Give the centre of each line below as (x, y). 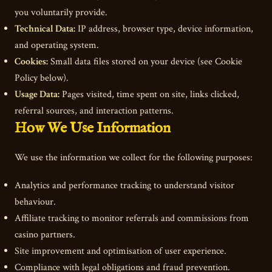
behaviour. (35, 202)
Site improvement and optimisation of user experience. (121, 251)
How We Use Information (93, 128)
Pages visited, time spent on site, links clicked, (149, 94)
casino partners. (45, 235)
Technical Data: (45, 29)
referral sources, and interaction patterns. (94, 110)
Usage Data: (37, 94)
